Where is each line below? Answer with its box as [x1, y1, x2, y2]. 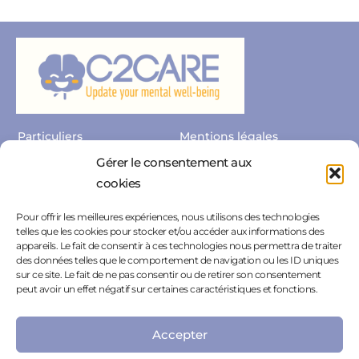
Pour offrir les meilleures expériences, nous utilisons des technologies [16, 211, 320, 223]
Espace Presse [179, 187, 262, 202]
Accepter [151, 326, 208, 342]
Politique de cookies [179, 216, 297, 231]
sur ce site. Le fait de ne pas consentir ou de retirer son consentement [16, 268, 321, 280]
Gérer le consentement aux [96, 155, 252, 170]
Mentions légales [179, 129, 278, 144]
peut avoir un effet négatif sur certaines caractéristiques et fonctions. [16, 283, 317, 295]
